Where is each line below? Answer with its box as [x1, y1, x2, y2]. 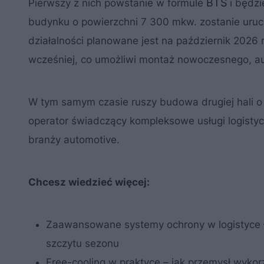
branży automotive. [28, 134, 120, 146]
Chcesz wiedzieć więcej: [28, 176, 150, 188]
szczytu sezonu [46, 237, 119, 249]
